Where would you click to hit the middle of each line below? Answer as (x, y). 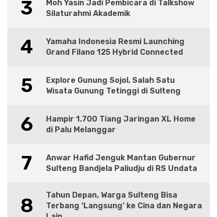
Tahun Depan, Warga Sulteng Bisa (112, 195)
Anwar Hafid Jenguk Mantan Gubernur (121, 158)
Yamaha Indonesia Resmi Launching (115, 42)
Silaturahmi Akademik (88, 14)
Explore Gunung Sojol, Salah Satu (110, 80)
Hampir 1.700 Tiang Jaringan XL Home (121, 119)
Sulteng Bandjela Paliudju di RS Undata (122, 169)
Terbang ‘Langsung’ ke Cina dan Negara (124, 206)
